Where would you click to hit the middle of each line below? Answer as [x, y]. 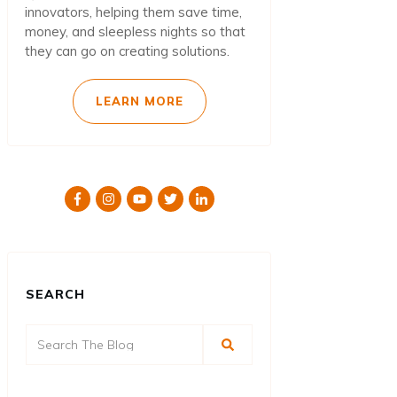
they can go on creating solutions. [127, 51]
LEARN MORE [139, 101]
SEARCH [55, 295]
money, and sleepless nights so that [135, 32]
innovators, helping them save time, [133, 12]
